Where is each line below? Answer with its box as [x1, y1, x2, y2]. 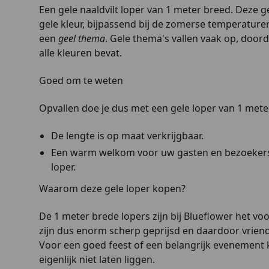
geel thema [58, 32, 105, 46]
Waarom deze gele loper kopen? [39, 182, 186, 196]
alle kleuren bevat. [39, 46, 122, 60]
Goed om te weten [39, 74, 123, 88]
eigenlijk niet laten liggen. [39, 253, 155, 267]
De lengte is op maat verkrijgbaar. [51, 129, 204, 143]
